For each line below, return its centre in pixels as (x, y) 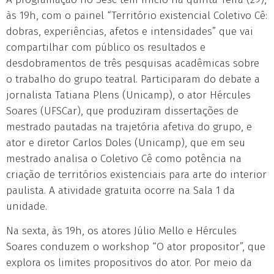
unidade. (27, 206)
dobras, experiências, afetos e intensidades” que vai (130, 31)
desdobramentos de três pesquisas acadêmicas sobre (133, 63)
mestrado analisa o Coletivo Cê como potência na (124, 158)
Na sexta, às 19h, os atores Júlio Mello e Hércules (121, 231)
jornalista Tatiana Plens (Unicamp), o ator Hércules (128, 95)
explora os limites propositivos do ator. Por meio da (129, 262)
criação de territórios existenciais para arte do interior (136, 174)
